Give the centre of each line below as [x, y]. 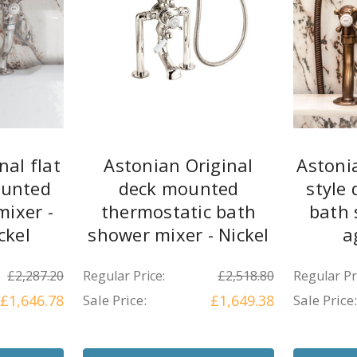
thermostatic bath [178, 212]
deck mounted [178, 188]
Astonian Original [178, 165]
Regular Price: [124, 276]
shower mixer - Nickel [178, 235]
